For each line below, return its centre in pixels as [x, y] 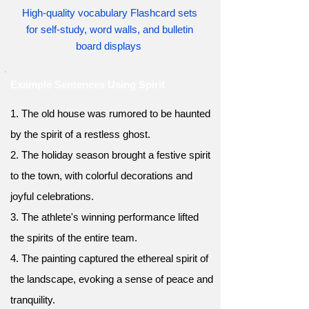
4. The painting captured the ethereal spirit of [109, 258]
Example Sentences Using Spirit [88, 84]
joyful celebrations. [52, 196]
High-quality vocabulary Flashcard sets [110, 13]
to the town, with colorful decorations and [101, 176]
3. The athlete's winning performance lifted [104, 217]
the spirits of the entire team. [74, 238]
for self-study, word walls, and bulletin [110, 29]
